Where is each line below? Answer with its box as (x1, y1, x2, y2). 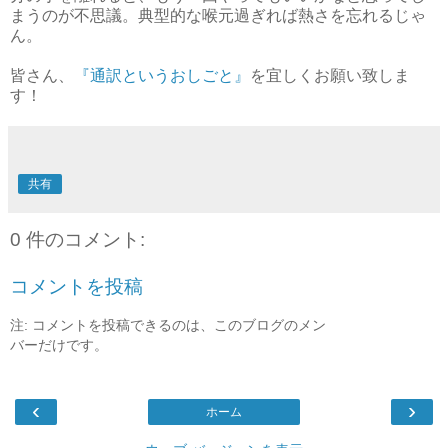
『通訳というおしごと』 (74, 66, 250, 84)
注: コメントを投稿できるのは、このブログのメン (10, 316, 326, 333)
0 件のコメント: (10, 228, 145, 250)
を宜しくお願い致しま (250, 66, 410, 84)
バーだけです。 (10, 336, 108, 353)
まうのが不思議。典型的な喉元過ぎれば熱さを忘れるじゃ (10, 6, 426, 24)
